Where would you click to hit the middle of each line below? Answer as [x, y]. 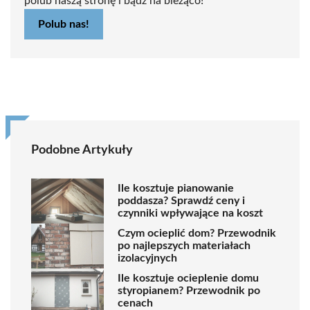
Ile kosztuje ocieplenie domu [188, 279]
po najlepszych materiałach [184, 246]
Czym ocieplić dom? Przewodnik [197, 234]
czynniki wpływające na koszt [190, 213]
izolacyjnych [147, 258]
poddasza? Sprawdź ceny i [181, 201]
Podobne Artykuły [82, 150]
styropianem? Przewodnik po [189, 291]
